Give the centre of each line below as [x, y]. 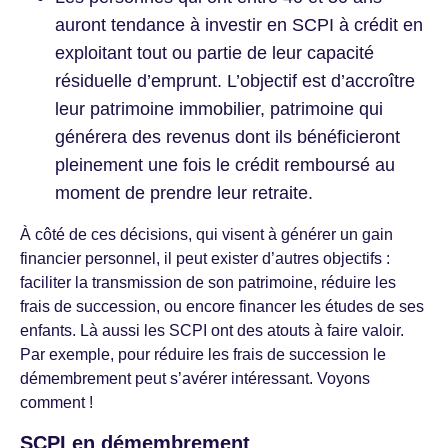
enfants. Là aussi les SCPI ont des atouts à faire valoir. [212, 331]
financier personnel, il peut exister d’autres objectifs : [205, 259]
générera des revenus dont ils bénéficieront [227, 137]
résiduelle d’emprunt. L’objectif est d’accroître [235, 81]
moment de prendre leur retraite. [184, 193]
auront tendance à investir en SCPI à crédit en [239, 25]
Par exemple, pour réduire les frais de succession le [203, 355]
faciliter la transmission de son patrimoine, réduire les [208, 283]
